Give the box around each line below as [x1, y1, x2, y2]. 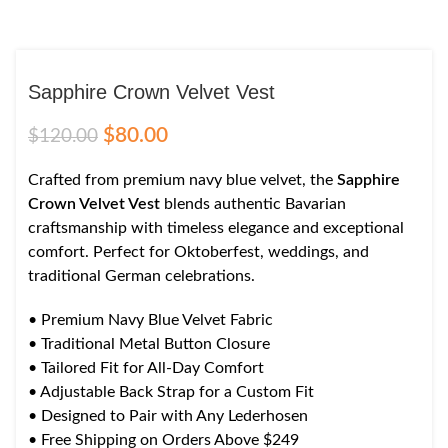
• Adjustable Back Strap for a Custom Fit [28, 384, 314, 401]
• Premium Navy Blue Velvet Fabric [28, 312, 273, 329]
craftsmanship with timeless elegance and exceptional [28, 220, 404, 237]
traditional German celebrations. [28, 268, 255, 285]
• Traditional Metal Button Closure [28, 336, 270, 353]
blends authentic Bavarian [160, 196, 346, 213]
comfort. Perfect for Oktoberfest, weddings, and [28, 244, 369, 261]
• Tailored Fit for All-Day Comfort [28, 360, 264, 377]
